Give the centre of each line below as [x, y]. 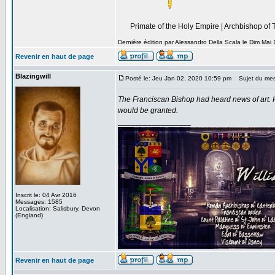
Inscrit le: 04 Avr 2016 [46, 195]
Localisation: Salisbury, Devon [58, 208]
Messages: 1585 [39, 202]
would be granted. [148, 110]
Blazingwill [33, 76]
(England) [29, 215]
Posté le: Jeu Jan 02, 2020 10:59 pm [178, 78]
